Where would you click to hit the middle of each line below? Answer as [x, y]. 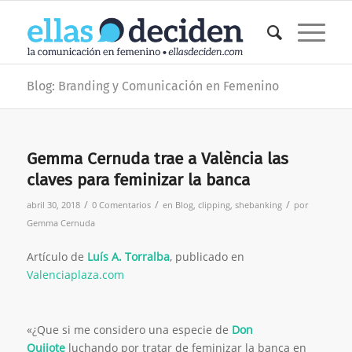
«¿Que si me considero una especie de [129, 329]
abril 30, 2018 [53, 205]
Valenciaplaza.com [75, 274]
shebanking [258, 205]
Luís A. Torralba [128, 256]
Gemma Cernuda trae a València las [157, 159]
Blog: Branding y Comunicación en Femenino [152, 86]
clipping [214, 205]
